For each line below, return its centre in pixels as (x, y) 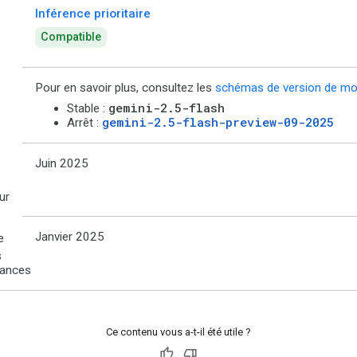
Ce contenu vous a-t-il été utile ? (178, 332)
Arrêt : (84, 123)
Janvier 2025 (70, 237)
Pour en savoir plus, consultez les (125, 88)
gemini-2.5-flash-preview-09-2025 (218, 122)
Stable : (88, 109)
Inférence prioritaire (93, 14)
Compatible (71, 37)
